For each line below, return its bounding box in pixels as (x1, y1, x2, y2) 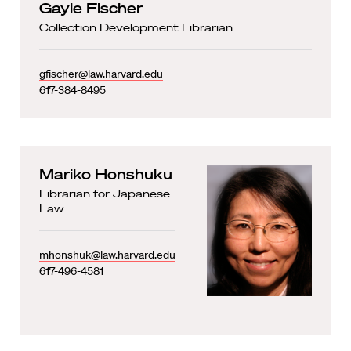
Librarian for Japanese (39, 186, 170, 201)
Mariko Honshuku (39, 165, 172, 183)
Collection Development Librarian (39, 20, 233, 34)
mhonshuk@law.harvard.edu (39, 247, 175, 262)
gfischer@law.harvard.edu (39, 66, 163, 81)
